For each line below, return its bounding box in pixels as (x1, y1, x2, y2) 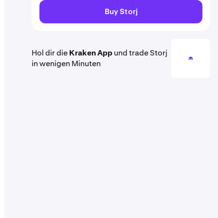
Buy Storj (104, 6, 138, 17)
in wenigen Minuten (32, 58, 101, 69)
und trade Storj (112, 48, 167, 58)
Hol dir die (32, 48, 69, 58)
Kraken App (69, 48, 112, 58)
